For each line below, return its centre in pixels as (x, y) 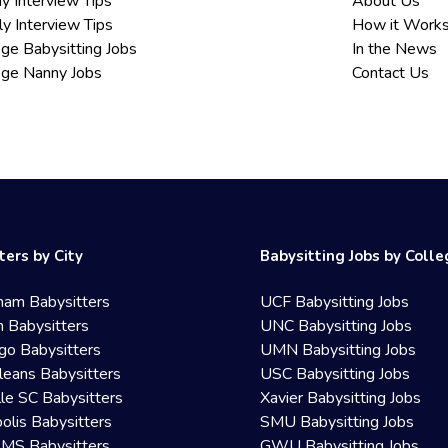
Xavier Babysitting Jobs (341, 398)
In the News (395, 49)
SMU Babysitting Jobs (337, 422)
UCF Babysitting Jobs (335, 302)
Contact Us (391, 73)
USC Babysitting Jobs (335, 374)
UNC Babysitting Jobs (336, 326)
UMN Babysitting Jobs (338, 350)
